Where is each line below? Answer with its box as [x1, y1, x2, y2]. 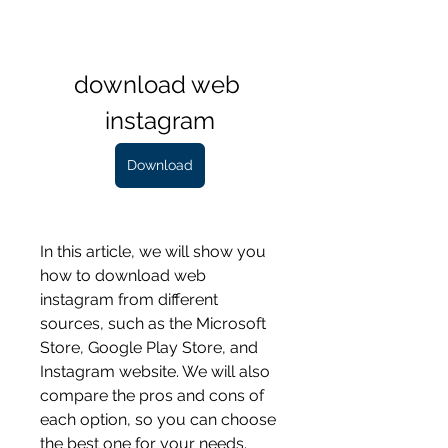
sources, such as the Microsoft [40, 314, 266, 333]
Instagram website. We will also [40, 362, 270, 381]
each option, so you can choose [40, 410, 276, 429]
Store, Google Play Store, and [40, 338, 258, 357]
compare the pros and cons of [40, 386, 264, 405]
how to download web [40, 266, 206, 285]
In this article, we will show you [40, 242, 266, 261]
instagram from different [40, 290, 218, 309]
